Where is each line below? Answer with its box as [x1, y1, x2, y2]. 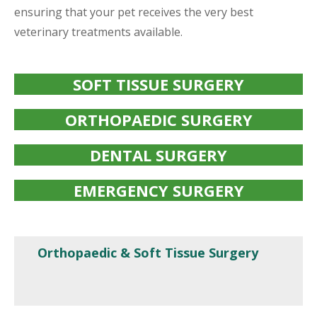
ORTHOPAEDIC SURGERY [64, 108, 253, 130]
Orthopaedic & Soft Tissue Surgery [38, 243, 258, 261]
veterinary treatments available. [14, 23, 183, 40]
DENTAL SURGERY [90, 144, 227, 166]
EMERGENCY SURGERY [73, 179, 244, 201]
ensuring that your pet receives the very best [14, 4, 253, 20]
